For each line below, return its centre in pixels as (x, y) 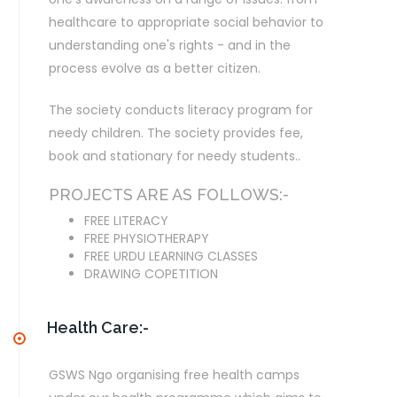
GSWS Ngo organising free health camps (174, 375)
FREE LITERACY (126, 221)
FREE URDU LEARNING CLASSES (171, 256)
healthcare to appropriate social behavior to (186, 22)
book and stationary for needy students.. (175, 156)
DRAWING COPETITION (151, 274)
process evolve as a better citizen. (155, 68)
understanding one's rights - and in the (170, 45)
